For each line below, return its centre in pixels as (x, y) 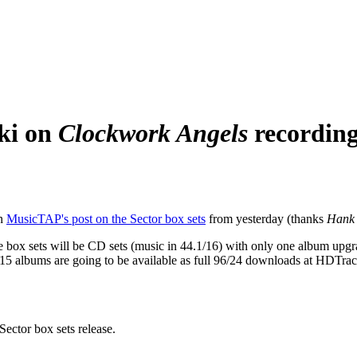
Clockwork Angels (153, 133)
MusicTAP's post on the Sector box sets (106, 218)
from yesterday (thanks (266, 218)
